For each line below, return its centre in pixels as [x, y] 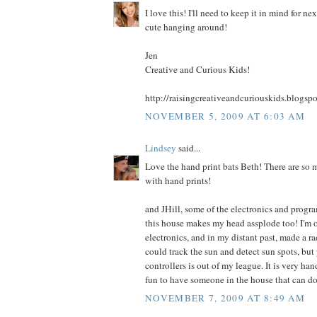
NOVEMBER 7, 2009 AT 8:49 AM [225, 298]
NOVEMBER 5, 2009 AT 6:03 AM [225, 116]
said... [188, 148]
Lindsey [161, 148]
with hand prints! [178, 181]
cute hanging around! [186, 27]
